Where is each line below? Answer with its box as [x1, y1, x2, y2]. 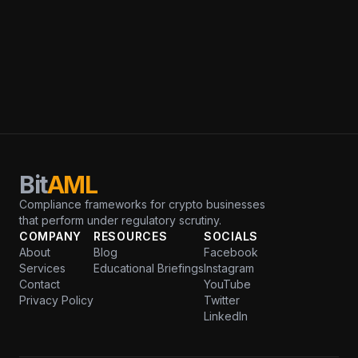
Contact [19, 277, 60, 291]
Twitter [204, 293, 240, 307]
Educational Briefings [93, 261, 204, 275]
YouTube [204, 277, 251, 291]
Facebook [204, 245, 258, 259]
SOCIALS [204, 229, 258, 243]
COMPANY [19, 229, 82, 243]
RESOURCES [93, 229, 168, 243]
